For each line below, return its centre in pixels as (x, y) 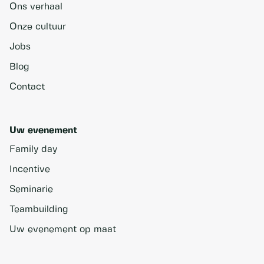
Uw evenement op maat (63, 230)
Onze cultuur (38, 27)
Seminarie (31, 189)
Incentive (30, 169)
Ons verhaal (36, 7)
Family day (33, 149)
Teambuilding (39, 209)
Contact (27, 87)
